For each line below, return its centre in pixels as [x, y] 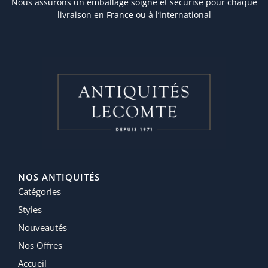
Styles [30, 210]
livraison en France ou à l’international [134, 15]
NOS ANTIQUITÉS [59, 177]
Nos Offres [40, 246]
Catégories [39, 192]
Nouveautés [42, 228]
